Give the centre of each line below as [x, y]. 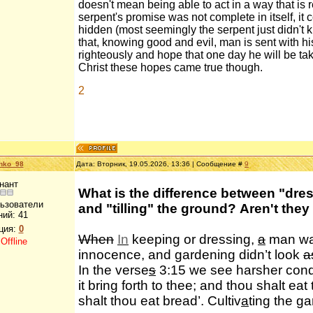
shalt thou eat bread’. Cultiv [160, 301]
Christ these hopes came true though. [170, 67]
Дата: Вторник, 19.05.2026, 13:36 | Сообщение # [160, 164]
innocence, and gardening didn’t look [191, 255]
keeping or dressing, [193, 239]
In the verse [114, 270]
